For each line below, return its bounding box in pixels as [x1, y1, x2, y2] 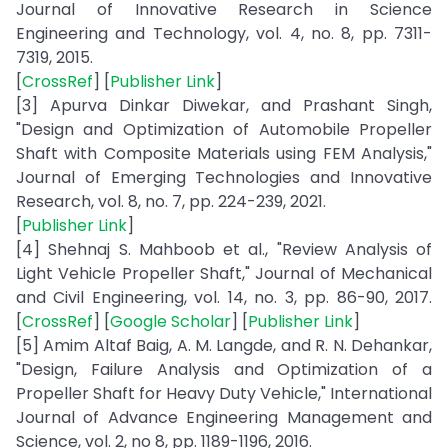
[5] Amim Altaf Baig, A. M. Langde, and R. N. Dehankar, [16, 334, 432, 357]
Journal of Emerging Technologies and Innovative [16, 166, 432, 189]
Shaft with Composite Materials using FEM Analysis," [16, 142, 432, 165]
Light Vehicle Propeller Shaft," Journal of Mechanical [16, 262, 432, 285]
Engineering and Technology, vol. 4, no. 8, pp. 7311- [16, 22, 432, 45]
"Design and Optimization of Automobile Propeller [16, 118, 432, 141]
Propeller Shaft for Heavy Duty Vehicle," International [16, 382, 432, 405]
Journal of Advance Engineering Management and [16, 406, 432, 429]
